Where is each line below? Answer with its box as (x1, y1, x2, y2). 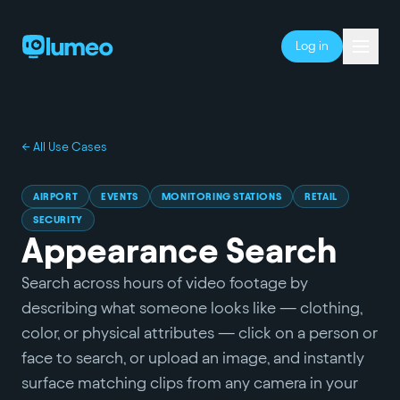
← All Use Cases (21, 140, 107, 154)
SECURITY (33, 213, 83, 225)
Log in (296, 39, 329, 53)
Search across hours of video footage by (21, 274, 308, 291)
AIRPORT (33, 190, 79, 202)
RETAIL (304, 190, 337, 202)
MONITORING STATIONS (161, 190, 282, 202)
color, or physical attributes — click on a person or (21, 324, 378, 341)
